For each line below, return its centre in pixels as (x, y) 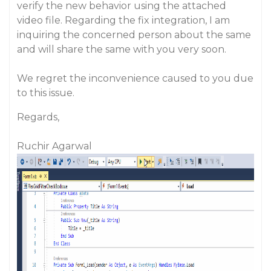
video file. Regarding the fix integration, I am (123, 20)
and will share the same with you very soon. (122, 49)
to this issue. (46, 93)
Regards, (38, 117)
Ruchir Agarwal (54, 146)
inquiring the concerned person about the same (134, 35)
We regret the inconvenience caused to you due (135, 78)
